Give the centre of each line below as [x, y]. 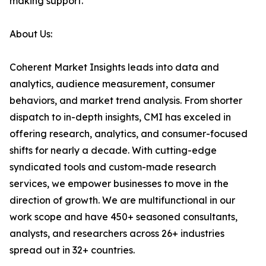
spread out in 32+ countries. [72, 250]
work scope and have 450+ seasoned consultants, [123, 217]
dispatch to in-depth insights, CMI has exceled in [120, 117]
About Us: [31, 34]
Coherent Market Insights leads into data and [114, 67]
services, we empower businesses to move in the [119, 184]
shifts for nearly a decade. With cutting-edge [113, 151]
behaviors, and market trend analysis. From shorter [126, 101]
